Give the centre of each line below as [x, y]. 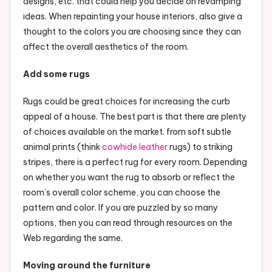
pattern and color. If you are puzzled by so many [120, 208]
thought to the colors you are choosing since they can [132, 32]
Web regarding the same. [73, 238]
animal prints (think [62, 147]
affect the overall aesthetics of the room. [106, 47]
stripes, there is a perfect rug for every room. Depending [135, 162]
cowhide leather [134, 147]
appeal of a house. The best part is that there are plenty [134, 117]
